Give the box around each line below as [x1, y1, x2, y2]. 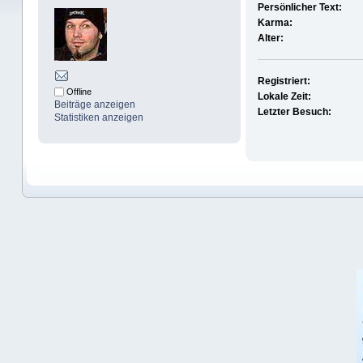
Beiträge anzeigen [53, 99, 135, 111]
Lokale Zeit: [258, 91, 312, 103]
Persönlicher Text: [258, 2, 343, 14]
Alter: [258, 32, 284, 45]
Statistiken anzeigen [53, 112, 143, 124]
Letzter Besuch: [258, 106, 332, 118]
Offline [63, 87, 92, 97]
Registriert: [258, 75, 311, 88]
